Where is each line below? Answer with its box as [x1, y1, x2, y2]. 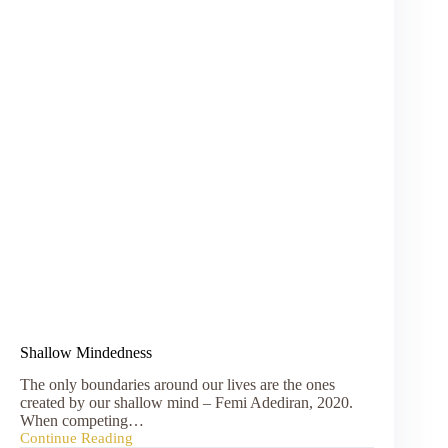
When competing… [20, 412, 144, 430]
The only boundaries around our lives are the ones [20, 376, 335, 394]
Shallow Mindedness [20, 343, 152, 361]
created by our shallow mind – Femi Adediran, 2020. [20, 394, 353, 412]
